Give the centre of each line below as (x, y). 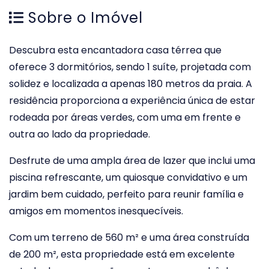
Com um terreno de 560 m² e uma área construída (129, 237)
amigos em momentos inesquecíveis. (96, 211)
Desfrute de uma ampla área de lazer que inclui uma (132, 160)
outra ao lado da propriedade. (80, 134)
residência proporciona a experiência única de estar (132, 100)
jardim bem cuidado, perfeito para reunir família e (126, 194)
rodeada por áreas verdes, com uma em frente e (125, 117)
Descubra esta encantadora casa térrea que (115, 50)
